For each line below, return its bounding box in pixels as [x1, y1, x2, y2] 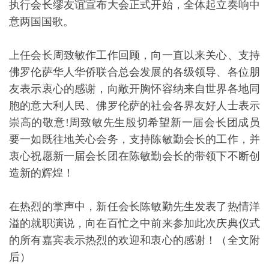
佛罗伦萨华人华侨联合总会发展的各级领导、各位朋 [9, 65, 260, 78]
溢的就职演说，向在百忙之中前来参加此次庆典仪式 [9, 217, 260, 229]
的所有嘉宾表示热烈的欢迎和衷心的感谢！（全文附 [9, 234, 260, 246]
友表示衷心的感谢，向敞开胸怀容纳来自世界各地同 [9, 82, 260, 95]
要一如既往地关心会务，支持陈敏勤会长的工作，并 [9, 133, 260, 145]
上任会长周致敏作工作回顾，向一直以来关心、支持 [9, 49, 260, 61]
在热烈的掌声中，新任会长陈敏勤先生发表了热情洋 [9, 200, 260, 213]
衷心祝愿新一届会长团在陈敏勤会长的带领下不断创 [9, 150, 260, 162]
